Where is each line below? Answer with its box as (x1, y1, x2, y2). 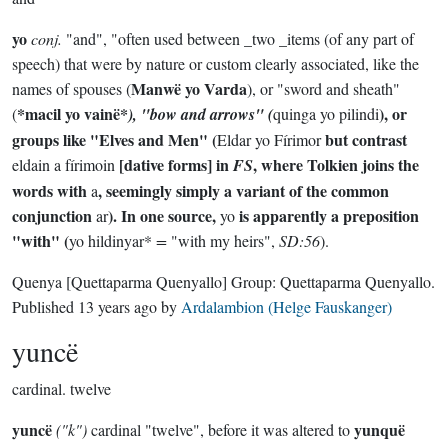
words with (12, 179, 91, 202)
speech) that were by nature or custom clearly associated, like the (12, 53, 419, 74)
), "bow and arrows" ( (128, 103, 273, 125)
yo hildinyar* (69, 230, 152, 251)
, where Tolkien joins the (253, 153, 419, 176)
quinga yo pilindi (273, 103, 379, 124)
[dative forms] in (115, 153, 233, 176)
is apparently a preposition (235, 204, 419, 227)
